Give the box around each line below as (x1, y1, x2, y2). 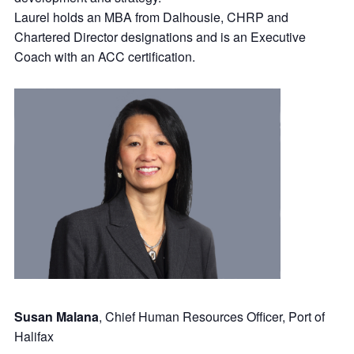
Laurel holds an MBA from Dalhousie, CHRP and (14, 7, 288, 26)
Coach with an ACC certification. (14, 47, 201, 66)
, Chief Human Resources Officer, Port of (99, 307, 325, 326)
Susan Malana (14, 307, 99, 326)
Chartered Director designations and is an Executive (14, 27, 306, 46)
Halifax (14, 326, 54, 345)
